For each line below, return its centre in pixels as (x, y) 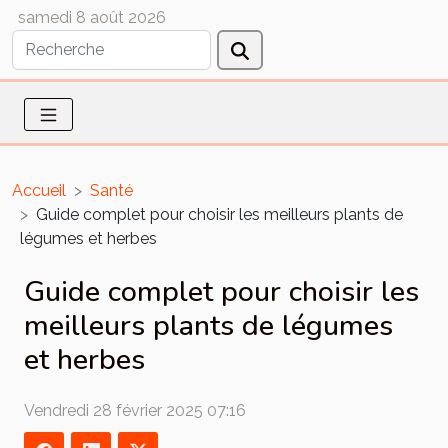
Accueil (39, 191)
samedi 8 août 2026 (92, 17)
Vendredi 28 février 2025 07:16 (135, 410)
